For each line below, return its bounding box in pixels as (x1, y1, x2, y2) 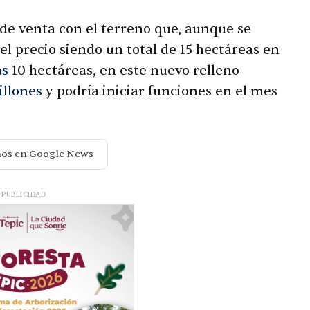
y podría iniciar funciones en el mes (42, 83, 277, 100)
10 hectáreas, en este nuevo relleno (8, 62, 239, 80)
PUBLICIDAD (1, 190, 46, 199)
